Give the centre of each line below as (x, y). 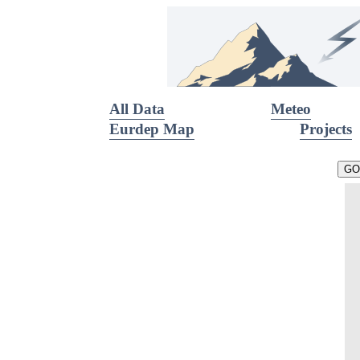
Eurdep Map (152, 129)
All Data (137, 109)
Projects (326, 129)
